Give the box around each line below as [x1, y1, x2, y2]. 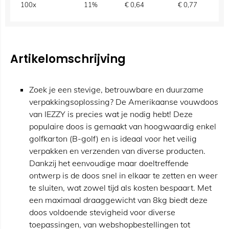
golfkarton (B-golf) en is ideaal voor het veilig [29, 133, 197, 144]
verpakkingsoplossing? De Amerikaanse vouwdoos [29, 97, 218, 107]
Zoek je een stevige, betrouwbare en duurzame [29, 84, 203, 95]
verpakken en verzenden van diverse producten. [29, 146, 205, 156]
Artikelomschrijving [10, 51, 126, 67]
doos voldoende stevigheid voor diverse [29, 207, 175, 217]
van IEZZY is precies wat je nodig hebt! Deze [29, 109, 193, 119]
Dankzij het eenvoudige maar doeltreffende [29, 158, 189, 168]
